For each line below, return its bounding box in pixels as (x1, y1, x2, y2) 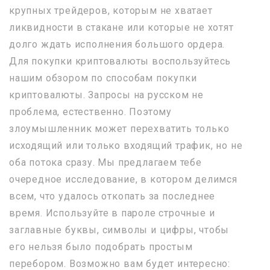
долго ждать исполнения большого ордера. (9, 39, 225, 50)
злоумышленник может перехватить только (9, 123, 230, 134)
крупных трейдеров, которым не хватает (9, 5, 213, 16)
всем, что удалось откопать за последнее (9, 190, 216, 202)
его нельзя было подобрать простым (9, 241, 193, 253)
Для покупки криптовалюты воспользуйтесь (9, 55, 231, 67)
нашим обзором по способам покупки (9, 72, 197, 84)
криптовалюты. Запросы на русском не (9, 89, 204, 101)
